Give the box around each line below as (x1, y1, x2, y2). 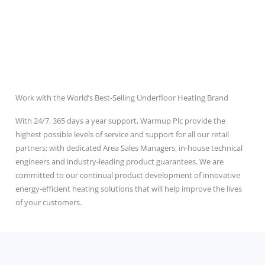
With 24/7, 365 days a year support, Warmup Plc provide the (15, 115, 225, 127)
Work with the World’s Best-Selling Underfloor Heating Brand (15, 92, 228, 104)
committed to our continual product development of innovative (15, 170, 240, 181)
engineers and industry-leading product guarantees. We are (15, 156, 224, 167)
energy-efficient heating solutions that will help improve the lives (15, 183, 242, 195)
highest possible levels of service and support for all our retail (15, 129, 229, 140)
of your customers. (15, 197, 82, 208)
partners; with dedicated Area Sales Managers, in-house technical (15, 143, 243, 154)
